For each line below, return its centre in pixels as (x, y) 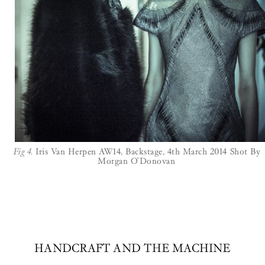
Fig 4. (23, 151)
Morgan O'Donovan (137, 161)
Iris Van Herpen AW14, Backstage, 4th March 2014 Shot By (147, 151)
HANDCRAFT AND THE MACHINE (132, 248)
